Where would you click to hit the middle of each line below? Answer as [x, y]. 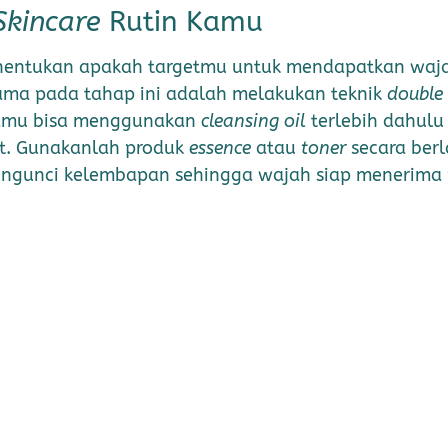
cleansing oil [253, 121]
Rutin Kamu [182, 22]
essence [220, 148]
